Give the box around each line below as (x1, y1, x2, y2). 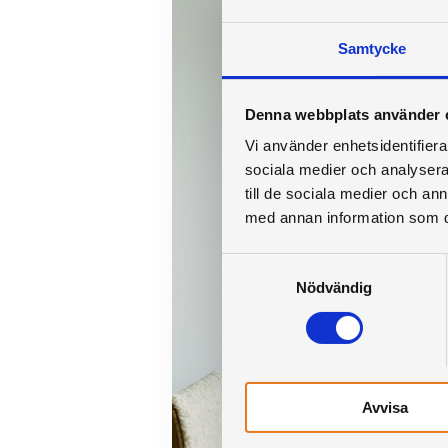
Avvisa (361, 399, 408, 417)
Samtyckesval (221, 255, 317, 273)
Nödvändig (295, 279, 373, 297)
